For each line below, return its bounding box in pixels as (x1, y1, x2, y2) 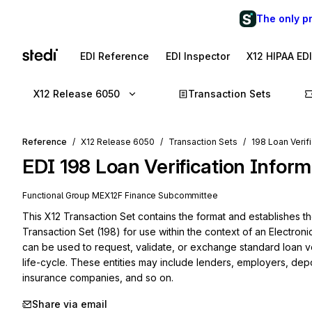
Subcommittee (156, 190, 218, 201)
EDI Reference (80, 50, 149, 62)
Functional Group (22, 190, 92, 201)
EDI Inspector (166, 50, 230, 62)
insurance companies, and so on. (22, 272, 173, 283)
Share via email (32, 298, 107, 310)
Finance (125, 190, 157, 201)
